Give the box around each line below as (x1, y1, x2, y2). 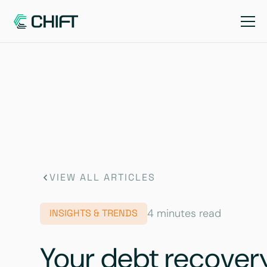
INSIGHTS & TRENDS (49, 207, 138, 220)
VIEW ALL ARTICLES (49, 171, 156, 184)
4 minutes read (147, 206, 222, 221)
